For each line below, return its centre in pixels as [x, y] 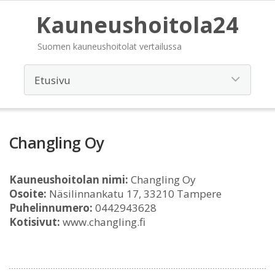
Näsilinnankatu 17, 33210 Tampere [134, 194]
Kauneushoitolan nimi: [69, 180]
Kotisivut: [35, 222]
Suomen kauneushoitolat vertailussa [110, 46]
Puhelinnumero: [51, 208]
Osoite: [28, 194]
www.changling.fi [103, 222]
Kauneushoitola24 [137, 25]
